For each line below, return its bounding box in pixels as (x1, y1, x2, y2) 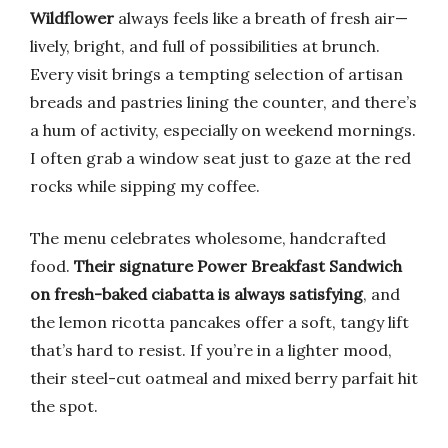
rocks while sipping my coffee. (30, 176, 260, 196)
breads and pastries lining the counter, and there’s (30, 92, 417, 112)
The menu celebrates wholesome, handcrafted (30, 228, 386, 248)
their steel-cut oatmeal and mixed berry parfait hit (30, 368, 418, 388)
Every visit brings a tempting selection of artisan (30, 64, 403, 84)
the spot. (30, 396, 98, 416)
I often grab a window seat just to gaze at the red (30, 148, 411, 168)
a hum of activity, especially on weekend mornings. (30, 120, 416, 140)
